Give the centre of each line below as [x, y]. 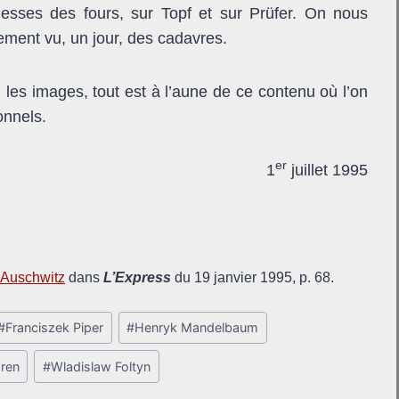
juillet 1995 [328, 170]
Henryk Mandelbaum [197, 328]
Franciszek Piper [54, 328]
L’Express [137, 277]
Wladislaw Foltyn [100, 367]
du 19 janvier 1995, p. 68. [254, 277]
